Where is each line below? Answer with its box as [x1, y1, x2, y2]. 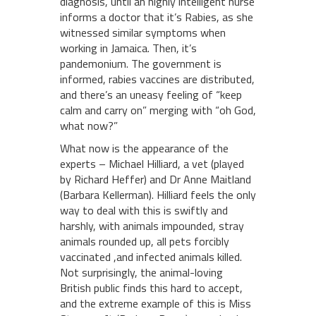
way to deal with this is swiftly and [60, 201, 228, 219]
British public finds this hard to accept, [60, 279, 243, 296]
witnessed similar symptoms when [60, 23, 226, 41]
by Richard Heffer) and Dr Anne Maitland [60, 170, 251, 188]
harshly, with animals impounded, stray [60, 217, 244, 234]
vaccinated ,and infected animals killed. [60, 248, 242, 265]
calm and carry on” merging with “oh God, [60, 101, 256, 119]
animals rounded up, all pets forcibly [60, 232, 229, 250]
